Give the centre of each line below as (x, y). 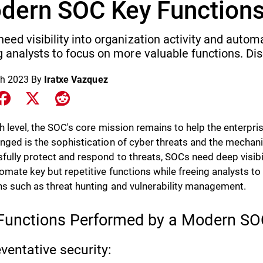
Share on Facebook (52, 97)
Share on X (65, 97)
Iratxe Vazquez (76, 80)
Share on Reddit (102, 97)
